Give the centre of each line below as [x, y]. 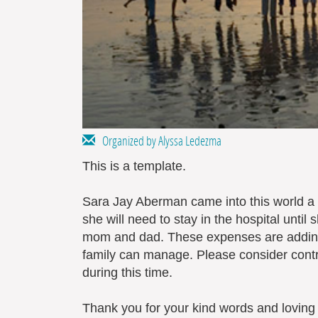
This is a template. [134, 166]
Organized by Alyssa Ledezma [158, 140]
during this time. [129, 272]
